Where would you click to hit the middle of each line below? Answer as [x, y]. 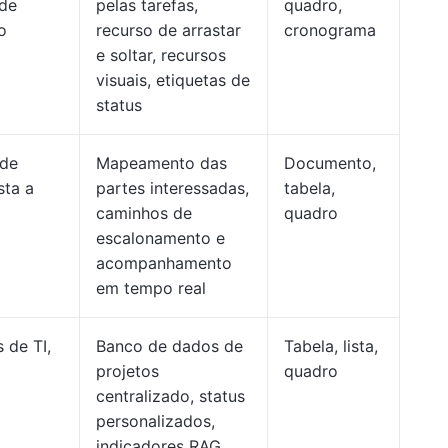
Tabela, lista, [331, 346]
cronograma [330, 30]
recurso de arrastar [168, 30]
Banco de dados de [169, 346]
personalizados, [155, 421]
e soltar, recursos [161, 55]
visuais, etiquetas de [173, 80]
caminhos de [144, 213]
